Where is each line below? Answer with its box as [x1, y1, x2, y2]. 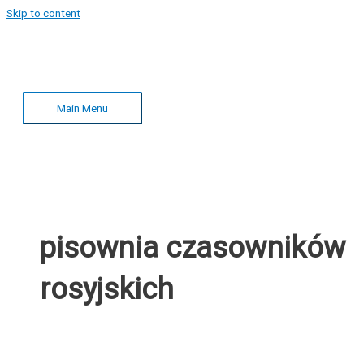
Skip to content [6, 6, 80, 19]
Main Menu [57, 101, 108, 115]
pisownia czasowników [40, 229, 346, 265]
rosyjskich [40, 271, 175, 306]
